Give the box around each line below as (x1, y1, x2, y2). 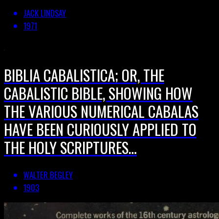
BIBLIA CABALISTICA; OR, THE (4, 63, 164, 86)
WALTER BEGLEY (23, 169, 73, 181)
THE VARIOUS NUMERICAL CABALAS (4, 99, 198, 122)
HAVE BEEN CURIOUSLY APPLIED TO (4, 117, 197, 140)
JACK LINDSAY (23, 7, 66, 20)
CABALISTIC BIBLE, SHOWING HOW (4, 81, 193, 104)
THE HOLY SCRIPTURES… (4, 135, 137, 158)
